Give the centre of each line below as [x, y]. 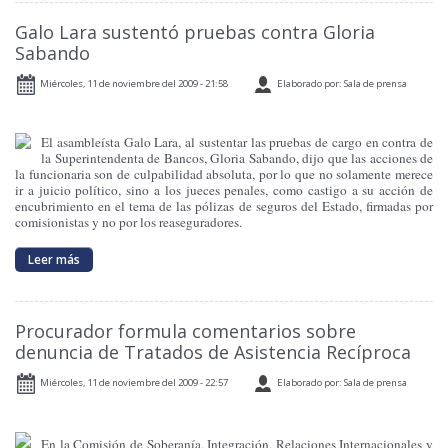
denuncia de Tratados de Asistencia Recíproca [213, 351]
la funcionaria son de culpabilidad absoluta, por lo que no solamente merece [224, 173]
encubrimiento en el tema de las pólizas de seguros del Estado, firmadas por [224, 205]
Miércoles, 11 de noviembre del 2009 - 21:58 [134, 83]
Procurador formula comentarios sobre [185, 330]
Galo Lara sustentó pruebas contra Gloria [195, 31]
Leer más [54, 258]
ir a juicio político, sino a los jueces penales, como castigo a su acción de [224, 189]
